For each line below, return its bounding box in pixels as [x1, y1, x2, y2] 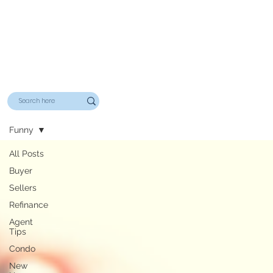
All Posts [9, 149, 44, 159]
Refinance [9, 200, 48, 210]
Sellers [9, 183, 37, 193]
